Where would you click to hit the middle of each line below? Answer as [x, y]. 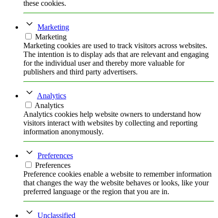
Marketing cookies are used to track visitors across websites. [115, 45]
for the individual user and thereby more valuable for [104, 63]
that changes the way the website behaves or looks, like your [116, 182]
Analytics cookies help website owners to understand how [112, 114]
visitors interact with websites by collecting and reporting [110, 123]
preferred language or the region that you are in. [96, 191]
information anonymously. [64, 131]
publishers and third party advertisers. [81, 72]
